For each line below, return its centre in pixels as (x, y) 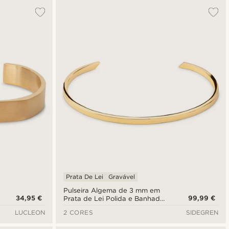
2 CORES (78, 213)
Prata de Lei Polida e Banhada (114, 199)
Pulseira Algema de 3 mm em (112, 191)
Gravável (121, 177)
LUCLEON (30, 213)
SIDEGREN (202, 213)
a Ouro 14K (81, 207)
